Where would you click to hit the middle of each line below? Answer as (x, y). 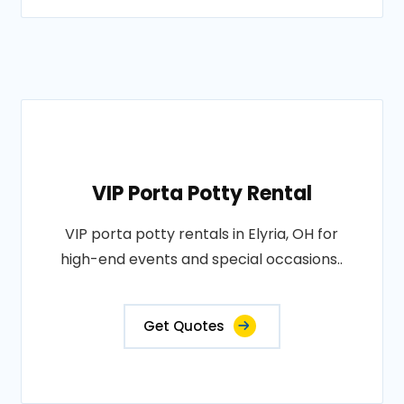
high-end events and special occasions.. (202, 259)
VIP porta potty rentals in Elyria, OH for (202, 234)
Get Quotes (184, 326)
